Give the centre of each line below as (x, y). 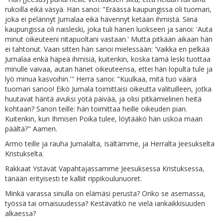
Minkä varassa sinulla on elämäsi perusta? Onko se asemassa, (105, 193)
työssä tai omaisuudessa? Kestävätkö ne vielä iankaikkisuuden (105, 203)
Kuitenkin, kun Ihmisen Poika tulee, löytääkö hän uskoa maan (104, 119)
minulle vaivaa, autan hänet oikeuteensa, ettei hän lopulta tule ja (109, 69)
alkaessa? (20, 213)
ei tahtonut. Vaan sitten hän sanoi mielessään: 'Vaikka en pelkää (107, 49)
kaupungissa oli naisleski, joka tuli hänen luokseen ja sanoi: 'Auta (109, 29)
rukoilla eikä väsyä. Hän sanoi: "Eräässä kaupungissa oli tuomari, (108, 9)
